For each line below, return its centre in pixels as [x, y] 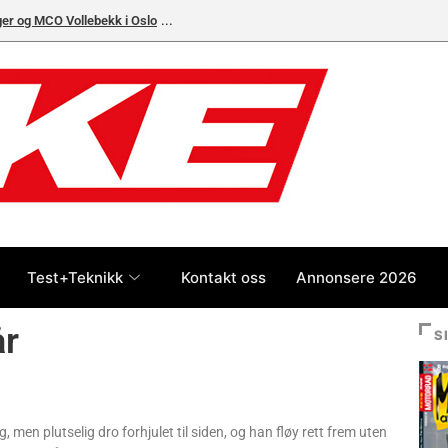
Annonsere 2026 [356, 277]
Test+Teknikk [75, 277]
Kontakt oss [223, 277]
